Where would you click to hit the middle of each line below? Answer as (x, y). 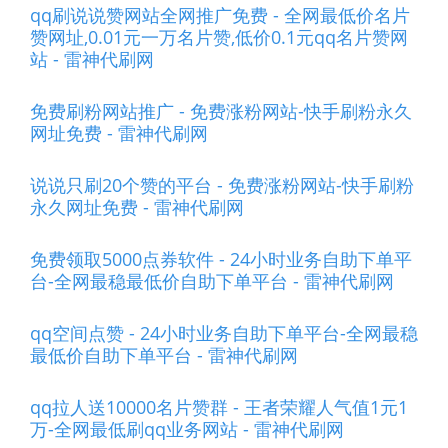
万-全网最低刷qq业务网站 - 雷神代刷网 (187, 429)
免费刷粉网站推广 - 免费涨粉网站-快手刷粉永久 (221, 111)
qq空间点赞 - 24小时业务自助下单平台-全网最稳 (224, 333)
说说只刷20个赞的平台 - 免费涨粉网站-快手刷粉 (222, 185)
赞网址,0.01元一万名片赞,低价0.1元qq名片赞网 (219, 37)
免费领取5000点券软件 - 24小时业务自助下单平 (221, 259)
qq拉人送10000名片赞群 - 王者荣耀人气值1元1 (219, 407)
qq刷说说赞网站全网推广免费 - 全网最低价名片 (220, 15)
